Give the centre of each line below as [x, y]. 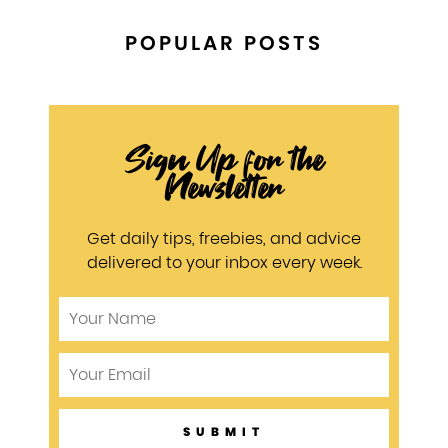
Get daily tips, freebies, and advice [224, 239]
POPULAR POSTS [224, 43]
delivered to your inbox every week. [224, 263]
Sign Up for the [224, 159]
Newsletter [224, 187]
